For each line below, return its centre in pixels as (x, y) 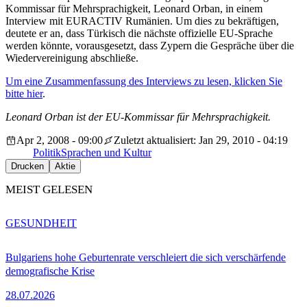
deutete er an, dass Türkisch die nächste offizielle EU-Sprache (139, 34)
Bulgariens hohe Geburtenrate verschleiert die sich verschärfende (146, 257)
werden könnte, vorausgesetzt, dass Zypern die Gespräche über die (150, 46)
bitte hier (24, 94)
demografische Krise (50, 271)
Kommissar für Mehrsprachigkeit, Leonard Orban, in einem (134, 9)
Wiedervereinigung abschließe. (72, 58)
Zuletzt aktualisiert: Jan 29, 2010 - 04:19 (201, 140)
